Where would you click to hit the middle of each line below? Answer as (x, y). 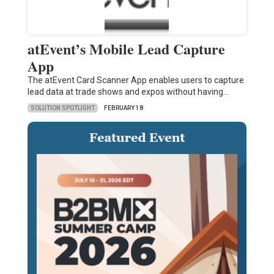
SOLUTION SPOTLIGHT (62, 108)
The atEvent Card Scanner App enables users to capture (135, 80)
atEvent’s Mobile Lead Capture (126, 49)
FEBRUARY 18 (123, 108)
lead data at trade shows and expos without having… (128, 92)
